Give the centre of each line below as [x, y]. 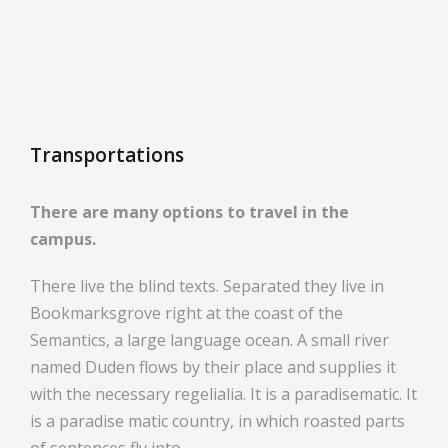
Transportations [107, 154]
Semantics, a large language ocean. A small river [209, 339]
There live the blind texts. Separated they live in [207, 285]
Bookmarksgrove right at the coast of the [186, 312]
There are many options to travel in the [189, 211]
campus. [63, 238]
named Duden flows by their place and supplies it [213, 366]
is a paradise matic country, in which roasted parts [217, 420]
